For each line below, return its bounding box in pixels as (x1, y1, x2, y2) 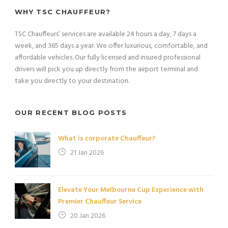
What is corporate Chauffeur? (58, 132, 155, 145)
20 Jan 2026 (70, 210, 105, 222)
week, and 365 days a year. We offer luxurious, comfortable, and (15, 40, 208, 52)
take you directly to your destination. (15, 75, 129, 87)
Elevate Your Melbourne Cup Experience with (58, 184, 204, 196)
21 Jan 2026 (70, 147, 104, 159)
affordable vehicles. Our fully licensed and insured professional (15, 51, 201, 64)
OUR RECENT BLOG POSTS (15, 108, 127, 117)
